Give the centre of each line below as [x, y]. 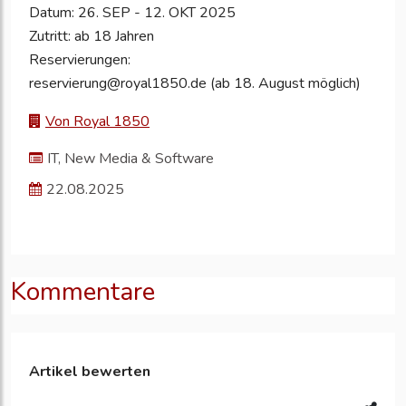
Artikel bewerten [90, 372]
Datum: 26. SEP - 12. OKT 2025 [132, 13]
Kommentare [83, 292]
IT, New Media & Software [130, 159]
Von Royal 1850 [97, 122]
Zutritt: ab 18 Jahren [92, 37]
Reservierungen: [80, 60]
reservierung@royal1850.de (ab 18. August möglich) [195, 84]
